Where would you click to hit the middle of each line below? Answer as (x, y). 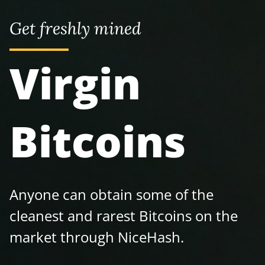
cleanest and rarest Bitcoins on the (124, 216)
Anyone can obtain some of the (112, 194)
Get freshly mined (75, 28)
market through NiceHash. (97, 237)
